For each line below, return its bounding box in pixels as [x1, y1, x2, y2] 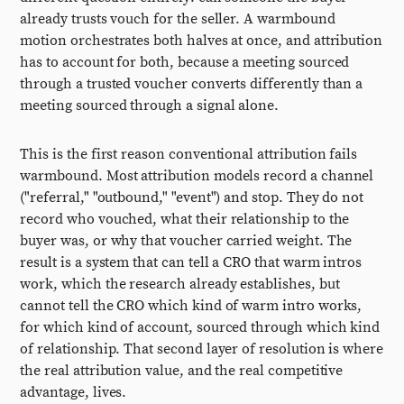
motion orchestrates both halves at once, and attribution [20, 32, 383, 50]
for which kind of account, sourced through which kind [20, 318, 381, 336]
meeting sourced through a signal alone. [20, 96, 280, 115]
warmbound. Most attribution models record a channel [20, 167, 374, 185]
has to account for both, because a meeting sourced [20, 53, 350, 71]
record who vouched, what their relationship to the [20, 210, 350, 228]
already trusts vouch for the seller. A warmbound [20, 10, 335, 28]
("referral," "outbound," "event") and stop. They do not [20, 188, 364, 207]
